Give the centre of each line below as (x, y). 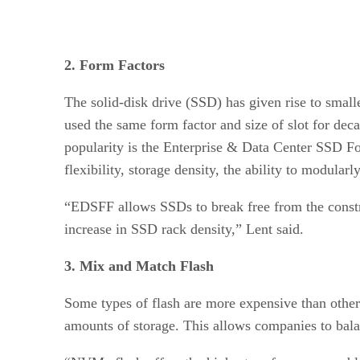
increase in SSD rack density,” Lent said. (186, 229)
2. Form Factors (115, 65)
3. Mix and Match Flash (141, 266)
